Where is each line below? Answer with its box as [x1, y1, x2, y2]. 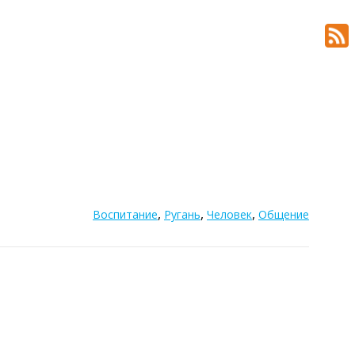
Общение [258, 207, 309, 222]
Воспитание [93, 207, 158, 222]
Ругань [164, 207, 200, 222]
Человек [207, 207, 252, 222]
